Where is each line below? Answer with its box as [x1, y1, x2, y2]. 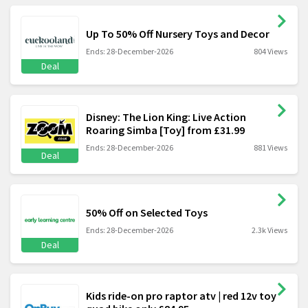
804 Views [254, 46, 287, 57]
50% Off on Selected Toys [86, 206, 208, 220]
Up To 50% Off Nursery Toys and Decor [86, 27, 269, 41]
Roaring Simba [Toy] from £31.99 [86, 122, 245, 137]
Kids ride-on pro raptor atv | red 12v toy [86, 288, 276, 302]
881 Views [254, 142, 287, 153]
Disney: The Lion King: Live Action [86, 109, 246, 124]
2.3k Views [252, 225, 287, 236]
